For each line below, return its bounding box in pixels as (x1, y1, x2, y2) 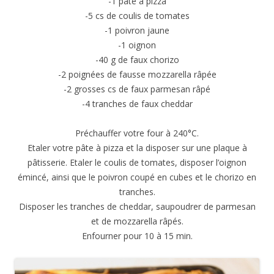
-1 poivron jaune (105, 24, 169, 37)
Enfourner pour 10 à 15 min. (81, 230, 193, 242)
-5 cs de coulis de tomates (84, 10, 190, 22)
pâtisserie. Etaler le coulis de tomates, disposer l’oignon (28, 157, 246, 169)
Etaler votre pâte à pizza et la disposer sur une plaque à (27, 142, 247, 154)
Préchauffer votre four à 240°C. (75, 127, 199, 139)
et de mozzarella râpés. (91, 215, 183, 228)
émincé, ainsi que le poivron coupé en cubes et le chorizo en (18, 171, 256, 183)
